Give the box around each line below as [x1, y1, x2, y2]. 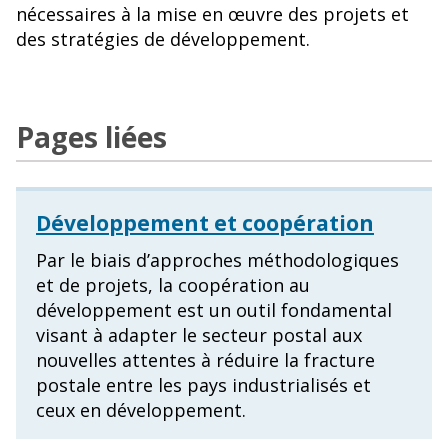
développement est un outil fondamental [36, 298, 392, 323]
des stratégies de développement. [16, 27, 310, 52]
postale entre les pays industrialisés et [36, 373, 371, 398]
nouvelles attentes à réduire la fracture [36, 348, 375, 373]
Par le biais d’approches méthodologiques [36, 248, 399, 273]
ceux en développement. [36, 398, 246, 423]
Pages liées [16, 118, 167, 157]
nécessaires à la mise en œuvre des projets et [16, 2, 409, 27]
